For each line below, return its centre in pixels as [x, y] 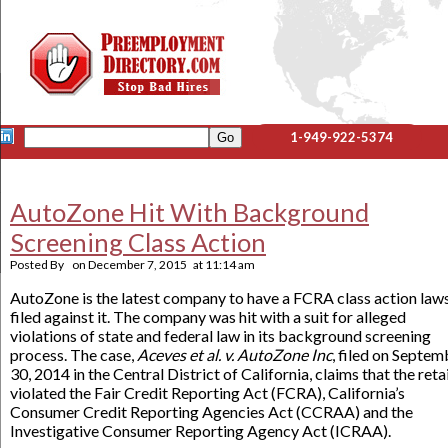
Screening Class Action [138, 242]
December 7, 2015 [137, 264]
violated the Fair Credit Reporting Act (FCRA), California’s [207, 392]
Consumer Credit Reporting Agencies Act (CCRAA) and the [211, 411]
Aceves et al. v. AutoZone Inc [234, 354]
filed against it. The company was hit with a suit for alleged [208, 316]
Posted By [38, 264]
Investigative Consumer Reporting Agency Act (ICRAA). [200, 430]
